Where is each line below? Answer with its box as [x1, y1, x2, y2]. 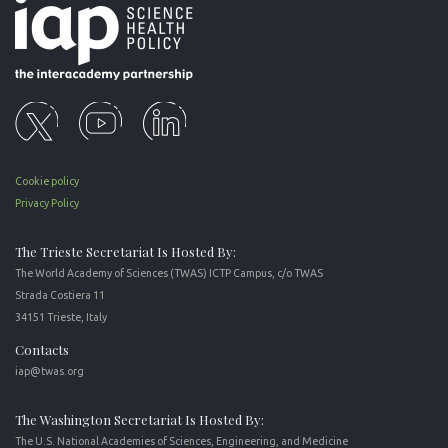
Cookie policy [15, 174, 79, 187]
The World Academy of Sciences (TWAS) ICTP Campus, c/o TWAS [15, 266, 323, 279]
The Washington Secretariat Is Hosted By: [15, 410, 264, 428]
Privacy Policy [15, 196, 79, 209]
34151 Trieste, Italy [15, 310, 107, 323]
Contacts [15, 340, 69, 358]
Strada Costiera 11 [15, 288, 105, 301]
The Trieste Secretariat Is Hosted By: [15, 242, 236, 260]
